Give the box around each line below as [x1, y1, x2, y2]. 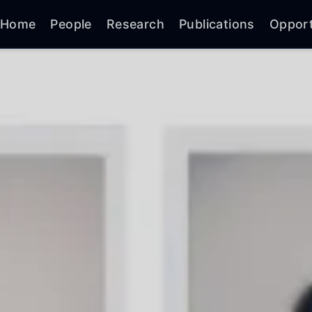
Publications [178, 16, 255, 31]
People [50, 16, 92, 31]
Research [106, 16, 164, 31]
